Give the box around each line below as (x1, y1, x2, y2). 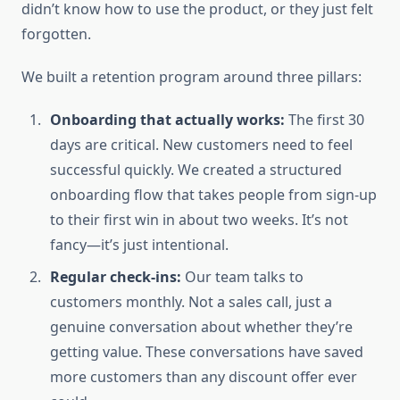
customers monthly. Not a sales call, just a (50, 292, 332, 312)
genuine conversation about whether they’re (50, 317, 353, 337)
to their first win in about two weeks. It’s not (50, 210, 348, 230)
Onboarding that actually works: (50, 110, 285, 130)
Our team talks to (181, 267, 304, 287)
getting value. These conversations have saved (50, 342, 363, 362)
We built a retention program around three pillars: (21, 67, 362, 87)
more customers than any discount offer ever (50, 367, 357, 387)
